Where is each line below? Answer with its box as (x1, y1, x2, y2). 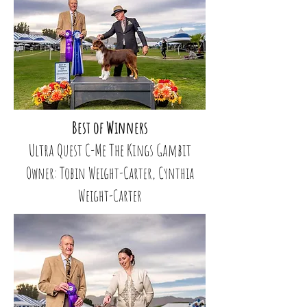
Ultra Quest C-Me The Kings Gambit (28, 140, 191, 160)
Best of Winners (71, 117, 148, 138)
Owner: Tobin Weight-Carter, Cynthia (25, 163, 194, 183)
